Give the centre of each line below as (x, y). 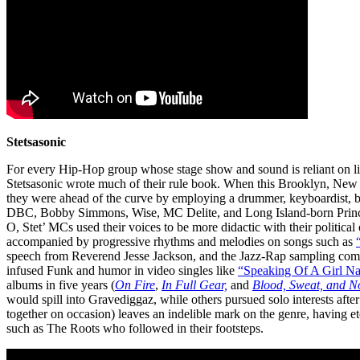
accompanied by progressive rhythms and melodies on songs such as (181, 241)
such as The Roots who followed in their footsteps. (135, 328)
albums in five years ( (61, 284)
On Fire (135, 284)
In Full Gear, (194, 284)
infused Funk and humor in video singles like (122, 270)
